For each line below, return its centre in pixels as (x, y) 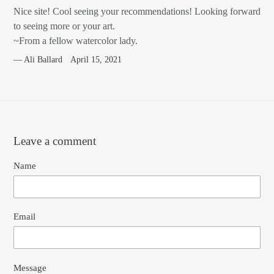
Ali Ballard (43, 60)
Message (30, 268)
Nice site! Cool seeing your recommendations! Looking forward (137, 12)
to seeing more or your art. (64, 26)
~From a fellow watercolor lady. (76, 41)
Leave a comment (55, 141)
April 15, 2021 (96, 60)
